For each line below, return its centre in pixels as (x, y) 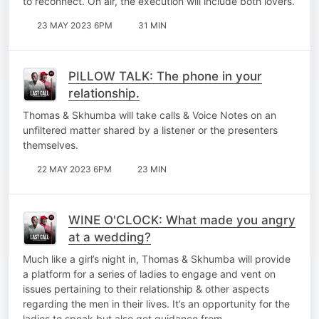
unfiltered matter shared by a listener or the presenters (150, 130)
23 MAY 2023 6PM (75, 25)
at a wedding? (110, 237)
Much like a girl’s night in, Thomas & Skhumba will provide (157, 258)
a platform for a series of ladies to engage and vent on (149, 273)
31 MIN (152, 25)
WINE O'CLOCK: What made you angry (182, 220)
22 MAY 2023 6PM (74, 169)
